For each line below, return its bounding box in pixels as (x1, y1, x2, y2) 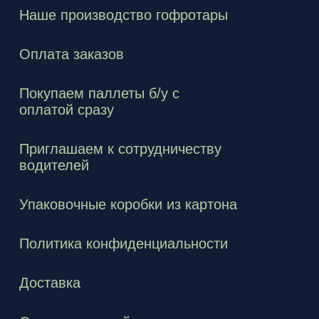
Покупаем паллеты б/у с (19, 85, 179, 102)
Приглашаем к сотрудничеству (19, 141, 221, 157)
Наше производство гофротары (19, 7, 228, 23)
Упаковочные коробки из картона (19, 197, 237, 213)
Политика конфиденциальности (19, 236, 228, 252)
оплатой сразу (19, 102, 114, 118)
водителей (19, 157, 89, 174)
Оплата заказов (19, 46, 124, 63)
